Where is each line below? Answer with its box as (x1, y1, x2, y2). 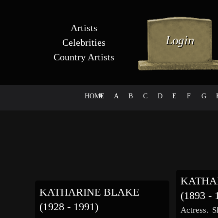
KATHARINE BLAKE (39, 186, 139, 198)
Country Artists (53, 52, 114, 62)
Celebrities (62, 37, 106, 48)
